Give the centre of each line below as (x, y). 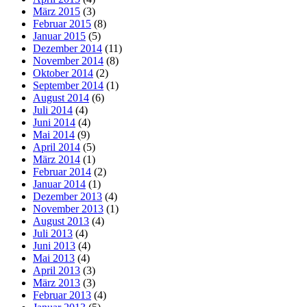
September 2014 (68, 86)
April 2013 (57, 271)
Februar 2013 (62, 295)
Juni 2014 (54, 123)
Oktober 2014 (63, 73)
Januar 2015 (59, 36)
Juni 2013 (54, 246)
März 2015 (57, 12)
